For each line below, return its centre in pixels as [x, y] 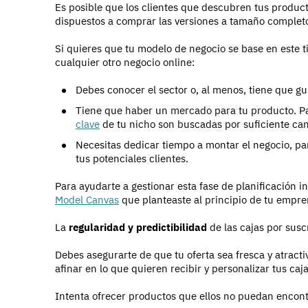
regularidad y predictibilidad [136, 228]
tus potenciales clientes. [132, 159]
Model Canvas [87, 200]
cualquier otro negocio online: [125, 63]
